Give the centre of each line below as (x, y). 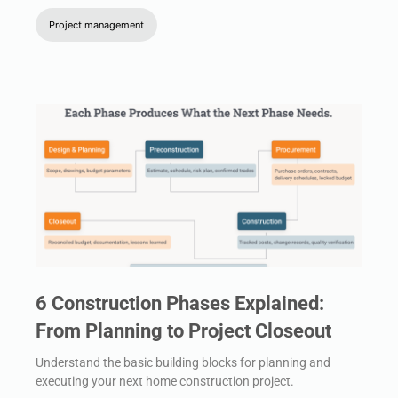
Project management (96, 24)
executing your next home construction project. (165, 381)
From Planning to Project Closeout (183, 330)
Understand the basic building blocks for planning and (183, 362)
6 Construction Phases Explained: (180, 303)
